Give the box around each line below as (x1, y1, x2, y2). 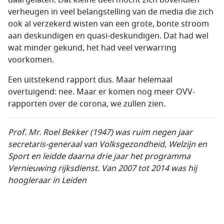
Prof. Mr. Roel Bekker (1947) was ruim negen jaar (8, 126, 192, 138)
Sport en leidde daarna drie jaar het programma (8, 150, 190, 162)
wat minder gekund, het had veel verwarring (8, 42, 176, 54)
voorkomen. (8, 54, 54, 66)
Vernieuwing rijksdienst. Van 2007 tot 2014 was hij (8, 162, 197, 174)
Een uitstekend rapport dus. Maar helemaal (8, 74, 172, 86)
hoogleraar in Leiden (8, 174, 86, 186)
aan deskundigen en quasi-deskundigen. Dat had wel (8, 30, 208, 42)
